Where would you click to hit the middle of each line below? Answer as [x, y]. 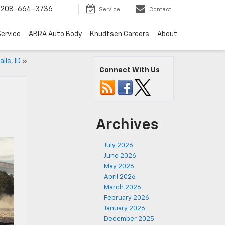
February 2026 [127, 198]
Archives [127, 125]
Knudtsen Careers [120, 34]
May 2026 [119, 166]
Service [109, 10]
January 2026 [125, 209]
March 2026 [123, 188]
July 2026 [119, 145]
